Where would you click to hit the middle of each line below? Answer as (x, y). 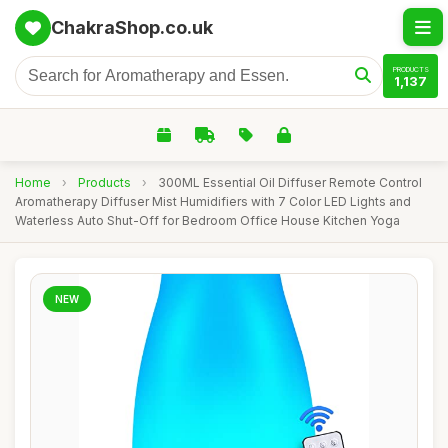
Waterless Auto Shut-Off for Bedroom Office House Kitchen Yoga (207, 220)
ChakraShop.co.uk (132, 27)
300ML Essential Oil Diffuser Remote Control (290, 182)
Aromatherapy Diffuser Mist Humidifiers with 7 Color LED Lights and (213, 201)
